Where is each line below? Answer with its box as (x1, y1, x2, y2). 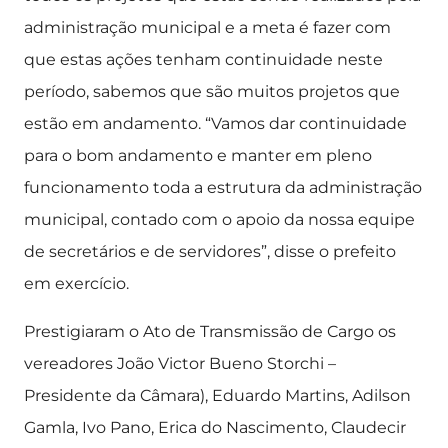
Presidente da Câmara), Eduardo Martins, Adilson (24, 386, 411, 405)
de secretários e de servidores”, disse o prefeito (24, 242, 396, 261)
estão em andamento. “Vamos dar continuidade (24, 114, 407, 133)
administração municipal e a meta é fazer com (24, 18, 391, 37)
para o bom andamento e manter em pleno (24, 146, 372, 165)
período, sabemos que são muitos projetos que (24, 82, 400, 101)
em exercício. (24, 274, 129, 293)
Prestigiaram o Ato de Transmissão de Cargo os (24, 322, 396, 341)
